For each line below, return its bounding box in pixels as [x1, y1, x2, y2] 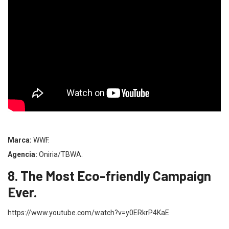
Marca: [8, 135, 32, 144]
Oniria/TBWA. [37, 150, 83, 158]
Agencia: [8, 150, 37, 158]
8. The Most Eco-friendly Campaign [8, 167, 211, 184]
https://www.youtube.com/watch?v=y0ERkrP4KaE [8, 208, 169, 217]
